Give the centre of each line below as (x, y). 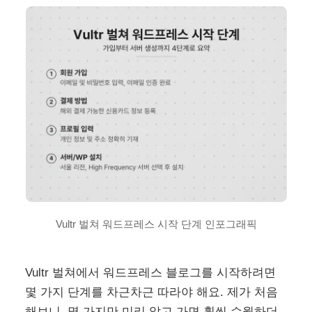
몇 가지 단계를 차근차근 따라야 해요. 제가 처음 (152, 292)
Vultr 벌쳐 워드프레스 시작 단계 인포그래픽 (156, 224)
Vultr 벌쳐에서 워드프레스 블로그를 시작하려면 (151, 272)
